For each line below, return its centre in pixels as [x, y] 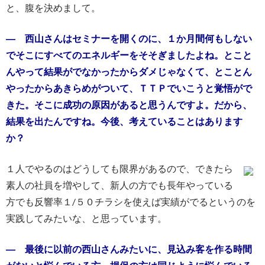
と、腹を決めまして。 [53, 7]
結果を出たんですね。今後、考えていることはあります [124, 121]
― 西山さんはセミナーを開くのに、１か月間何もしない [129, 38]
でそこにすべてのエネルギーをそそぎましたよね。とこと [129, 55]
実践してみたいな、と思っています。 [86, 218]
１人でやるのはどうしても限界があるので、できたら [119, 168]
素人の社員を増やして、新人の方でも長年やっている [119, 185]
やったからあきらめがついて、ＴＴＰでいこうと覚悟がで [129, 88]
